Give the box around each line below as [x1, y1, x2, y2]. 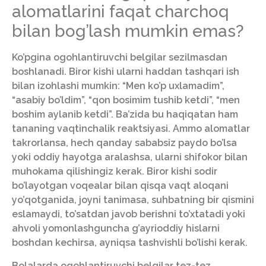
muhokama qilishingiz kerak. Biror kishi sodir [12, 166, 217, 178]
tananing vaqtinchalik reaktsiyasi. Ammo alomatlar [12, 123, 250, 135]
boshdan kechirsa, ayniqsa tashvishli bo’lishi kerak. [12, 237, 248, 249]
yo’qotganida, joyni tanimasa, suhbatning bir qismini [12, 194, 254, 206]
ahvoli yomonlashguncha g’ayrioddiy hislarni [12, 223, 220, 235]
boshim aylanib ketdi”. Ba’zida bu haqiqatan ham [12, 109, 238, 121]
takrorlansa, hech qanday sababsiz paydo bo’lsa [12, 137, 237, 149]
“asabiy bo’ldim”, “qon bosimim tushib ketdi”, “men [12, 94, 240, 106]
